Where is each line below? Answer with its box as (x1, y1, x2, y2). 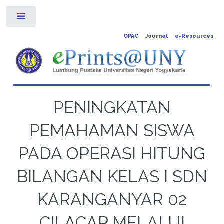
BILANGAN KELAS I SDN (16, 166, 207, 186)
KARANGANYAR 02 (37, 189, 187, 209)
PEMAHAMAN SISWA (29, 120, 195, 140)
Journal (145, 33, 168, 39)
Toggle (43, 15, 61, 22)
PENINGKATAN (53, 97, 171, 117)
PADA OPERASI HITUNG (18, 143, 205, 163)
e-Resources (174, 33, 213, 39)
